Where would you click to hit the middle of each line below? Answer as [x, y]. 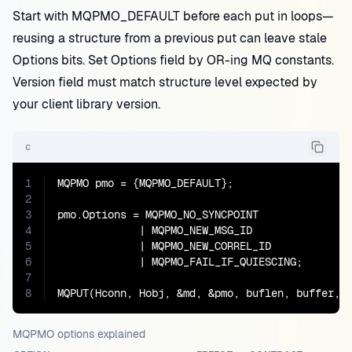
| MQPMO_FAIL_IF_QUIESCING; [180, 262]
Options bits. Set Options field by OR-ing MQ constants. [173, 60]
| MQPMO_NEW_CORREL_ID [164, 246]
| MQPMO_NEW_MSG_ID [155, 230]
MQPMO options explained [79, 334]
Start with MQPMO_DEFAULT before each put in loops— [173, 16]
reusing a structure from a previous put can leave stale [170, 38]
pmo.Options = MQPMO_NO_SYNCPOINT [158, 214]
